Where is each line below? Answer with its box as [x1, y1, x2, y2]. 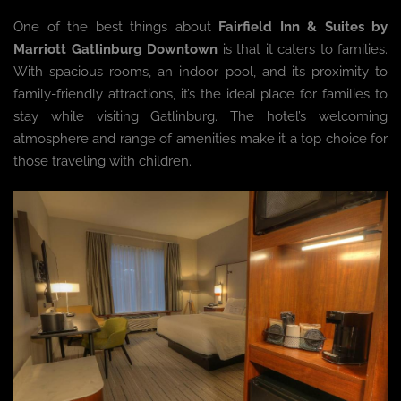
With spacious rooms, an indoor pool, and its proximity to [13, 64, 388, 81]
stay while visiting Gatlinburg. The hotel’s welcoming [13, 108, 388, 125]
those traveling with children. [13, 153, 192, 170]
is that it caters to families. [218, 41, 388, 58]
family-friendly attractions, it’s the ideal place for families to [13, 86, 388, 103]
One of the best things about [13, 19, 218, 36]
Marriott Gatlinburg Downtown [13, 41, 218, 58]
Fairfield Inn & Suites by [218, 19, 388, 36]
